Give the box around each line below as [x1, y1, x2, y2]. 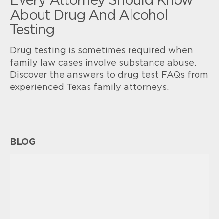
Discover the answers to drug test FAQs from [10, 70, 208, 80]
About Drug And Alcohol [10, 8, 168, 22]
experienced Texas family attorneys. [10, 83, 169, 92]
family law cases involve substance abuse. [10, 58, 196, 67]
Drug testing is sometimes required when [10, 46, 193, 55]
